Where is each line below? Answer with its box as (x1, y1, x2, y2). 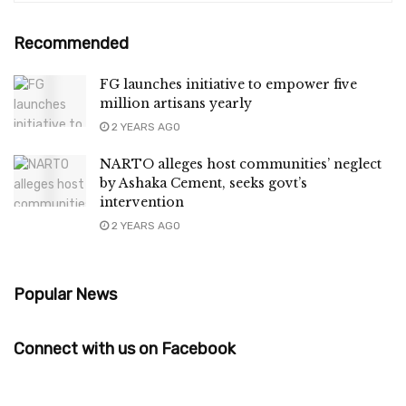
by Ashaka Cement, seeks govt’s (100, 174, 307, 191)
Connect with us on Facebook (14, 338, 236, 359)
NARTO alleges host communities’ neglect (100, 155, 382, 172)
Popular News (14, 284, 117, 304)
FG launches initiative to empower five (100, 75, 357, 92)
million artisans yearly (100, 94, 252, 111)
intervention (100, 193, 184, 210)
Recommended (14, 33, 129, 53)
